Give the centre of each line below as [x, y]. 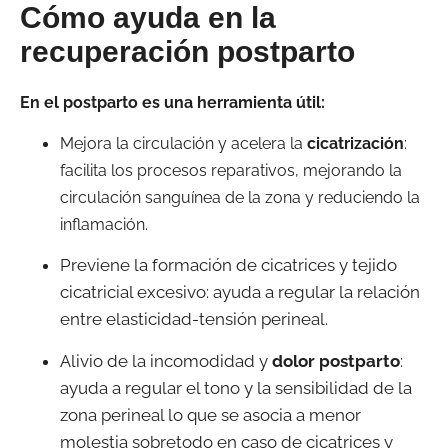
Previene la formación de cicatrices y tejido [228, 265]
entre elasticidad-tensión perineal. [194, 319]
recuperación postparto [187, 51]
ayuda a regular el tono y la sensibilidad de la [236, 387]
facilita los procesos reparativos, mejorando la [231, 171]
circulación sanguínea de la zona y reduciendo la [240, 198]
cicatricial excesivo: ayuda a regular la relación [240, 292]
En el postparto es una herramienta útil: [172, 102]
